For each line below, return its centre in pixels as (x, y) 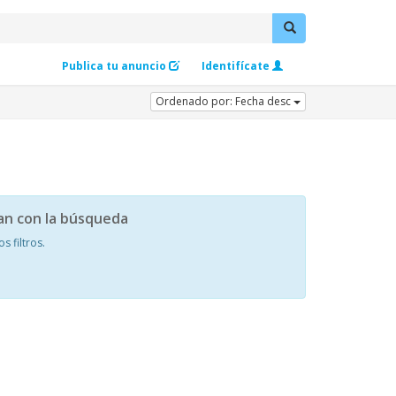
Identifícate (236, 66)
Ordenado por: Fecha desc (225, 101)
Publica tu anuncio (114, 66)
